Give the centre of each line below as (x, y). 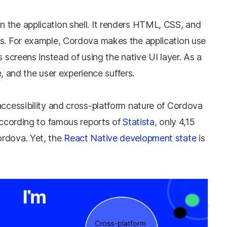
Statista (139, 122)
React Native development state (130, 138)
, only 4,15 (175, 122)
